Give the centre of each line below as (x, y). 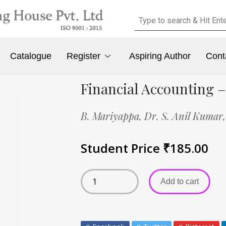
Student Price (122, 148)
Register (84, 56)
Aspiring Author (160, 56)
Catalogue (31, 56)
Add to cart (180, 181)
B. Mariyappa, (112, 116)
